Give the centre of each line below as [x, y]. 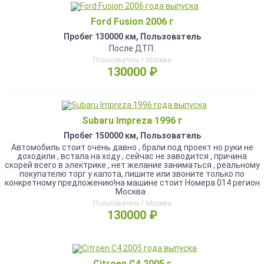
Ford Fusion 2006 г [132, 22]
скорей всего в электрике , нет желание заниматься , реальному [132, 165]
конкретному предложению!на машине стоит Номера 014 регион [132, 183]
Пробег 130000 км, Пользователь [132, 37]
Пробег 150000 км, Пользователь [132, 136]
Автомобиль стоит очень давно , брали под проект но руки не [132, 147]
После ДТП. [132, 48]
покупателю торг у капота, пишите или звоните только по [132, 174]
